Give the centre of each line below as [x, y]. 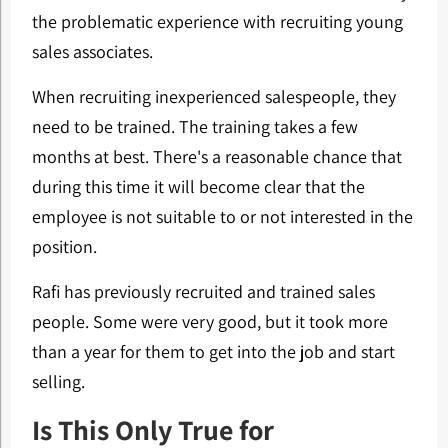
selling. [58, 381]
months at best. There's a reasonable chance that [216, 156]
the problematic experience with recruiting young [217, 21]
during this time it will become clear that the [198, 186]
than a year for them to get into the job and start [213, 351]
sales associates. [92, 51]
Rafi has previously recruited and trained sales [203, 291]
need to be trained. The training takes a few [194, 126]
